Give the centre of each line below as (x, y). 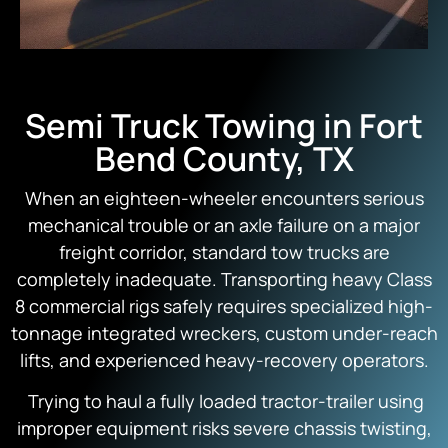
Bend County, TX (224, 158)
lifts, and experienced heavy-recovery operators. (224, 359)
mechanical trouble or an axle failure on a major (224, 224)
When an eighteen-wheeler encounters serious (224, 197)
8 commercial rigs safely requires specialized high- (224, 305)
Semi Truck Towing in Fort (224, 125)
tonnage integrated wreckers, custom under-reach (224, 332)
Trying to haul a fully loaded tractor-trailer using (224, 401)
